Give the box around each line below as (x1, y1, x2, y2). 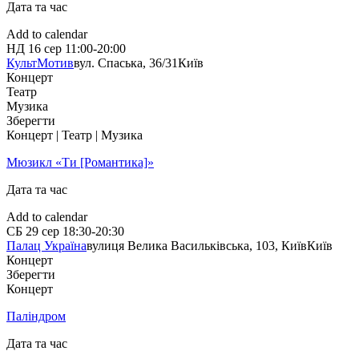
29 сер (26, 224, 59, 239)
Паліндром (6, 309, 66, 324)
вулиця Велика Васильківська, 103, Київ (87, 239, 307, 253)
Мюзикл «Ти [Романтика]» (6, 155, 154, 170)
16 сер (28, 42, 62, 56)
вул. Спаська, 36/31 (74, 56, 178, 71)
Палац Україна (6, 239, 87, 253)
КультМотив (6, 56, 74, 71)
